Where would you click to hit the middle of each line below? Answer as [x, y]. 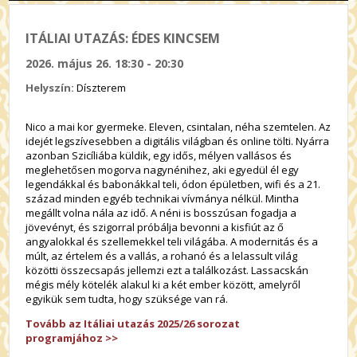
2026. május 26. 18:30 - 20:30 [105, 64]
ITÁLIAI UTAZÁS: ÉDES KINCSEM [123, 38]
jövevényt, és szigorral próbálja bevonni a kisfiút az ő [155, 228]
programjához [66, 338]
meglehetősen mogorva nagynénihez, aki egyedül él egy [163, 170]
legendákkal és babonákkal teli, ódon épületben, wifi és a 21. [173, 184]
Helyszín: [51, 88]
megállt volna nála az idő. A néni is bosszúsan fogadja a [161, 213]
